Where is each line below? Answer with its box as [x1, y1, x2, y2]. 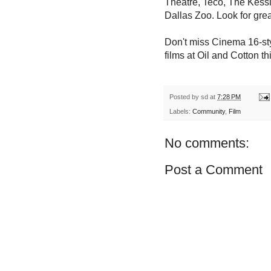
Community [192, 108, 225, 116]
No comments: [165, 135, 249, 151]
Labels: [169, 108, 192, 116]
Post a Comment [165, 162, 263, 178]
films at [165, 50, 197, 60]
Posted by [169, 93, 201, 100]
